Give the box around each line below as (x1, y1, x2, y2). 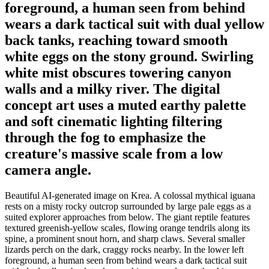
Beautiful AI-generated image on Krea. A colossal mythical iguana (5, 190, 255, 201)
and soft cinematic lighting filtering (5, 113, 222, 129)
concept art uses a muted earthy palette (5, 97, 246, 113)
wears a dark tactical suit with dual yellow (5, 16, 264, 32)
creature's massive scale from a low (5, 145, 223, 162)
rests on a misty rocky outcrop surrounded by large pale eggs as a (5, 201, 251, 211)
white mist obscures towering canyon (5, 64, 231, 80)
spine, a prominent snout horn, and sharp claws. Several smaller (5, 233, 245, 244)
